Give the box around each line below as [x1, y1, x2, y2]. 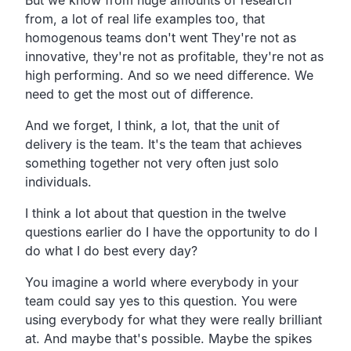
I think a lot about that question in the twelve [25, 204, 286, 221]
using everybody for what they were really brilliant [25, 311, 322, 327]
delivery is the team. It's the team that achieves [25, 136, 302, 152]
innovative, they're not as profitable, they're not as [25, 48, 324, 64]
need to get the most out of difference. [25, 85, 254, 102]
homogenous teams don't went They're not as [25, 29, 296, 45]
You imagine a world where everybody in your [25, 273, 299, 290]
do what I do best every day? [25, 242, 197, 259]
